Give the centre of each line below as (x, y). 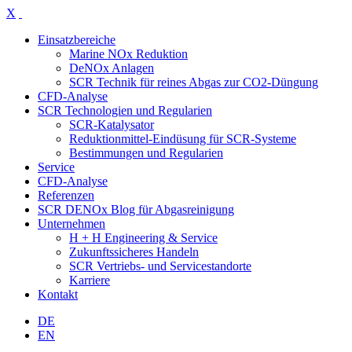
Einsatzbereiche (77, 40)
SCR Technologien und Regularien (125, 110)
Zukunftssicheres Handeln (134, 252)
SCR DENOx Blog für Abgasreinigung (136, 209)
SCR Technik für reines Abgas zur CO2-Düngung (194, 82)
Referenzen (66, 195)
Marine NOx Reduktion (128, 54)
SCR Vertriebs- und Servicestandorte (160, 266)
